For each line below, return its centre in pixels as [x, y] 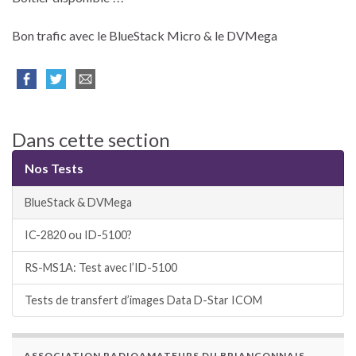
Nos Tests [54, 168]
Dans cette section [91, 140]
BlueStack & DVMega [78, 203]
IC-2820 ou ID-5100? [78, 235]
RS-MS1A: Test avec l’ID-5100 [101, 268]
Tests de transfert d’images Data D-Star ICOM [143, 300]
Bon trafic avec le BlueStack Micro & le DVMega [145, 36]
